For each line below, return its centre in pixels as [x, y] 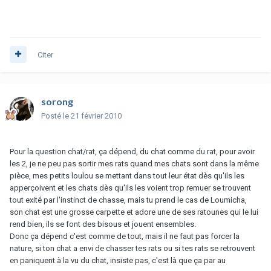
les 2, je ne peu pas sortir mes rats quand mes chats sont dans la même [134, 163]
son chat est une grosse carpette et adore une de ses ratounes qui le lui [134, 212]
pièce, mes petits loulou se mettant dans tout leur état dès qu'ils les [127, 175]
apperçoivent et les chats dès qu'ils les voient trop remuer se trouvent [130, 188]
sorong [57, 101]
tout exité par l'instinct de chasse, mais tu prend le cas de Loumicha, [128, 200]
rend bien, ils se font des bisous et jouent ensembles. [103, 224]
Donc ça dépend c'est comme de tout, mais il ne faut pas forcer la [125, 236]
